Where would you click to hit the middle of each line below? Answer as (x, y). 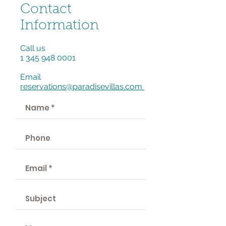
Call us (33, 48)
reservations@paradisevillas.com (82, 87)
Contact (46, 10)
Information (60, 26)
